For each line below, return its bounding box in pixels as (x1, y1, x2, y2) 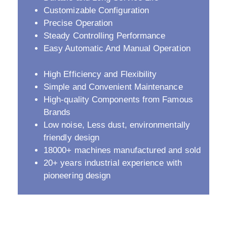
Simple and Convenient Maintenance (44, 82, 183, 92)
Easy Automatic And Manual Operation (44, 44, 191, 54)
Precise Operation (44, 18, 113, 28)
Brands (44, 107, 71, 117)
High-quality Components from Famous (44, 94, 193, 104)
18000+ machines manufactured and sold (44, 145, 201, 155)
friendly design (44, 132, 100, 142)
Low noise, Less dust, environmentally (44, 120, 190, 130)
